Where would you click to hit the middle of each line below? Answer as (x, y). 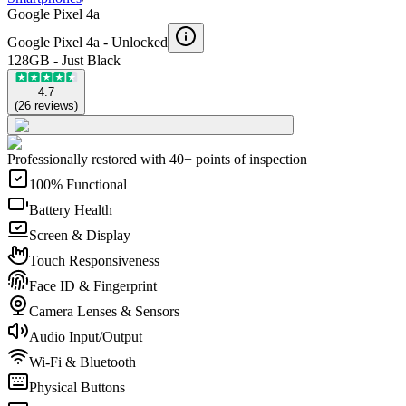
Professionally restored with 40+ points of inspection (157, 159)
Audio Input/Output (86, 336)
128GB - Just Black (64, 60)
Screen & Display (80, 235)
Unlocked (140, 42)
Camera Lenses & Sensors (104, 311)
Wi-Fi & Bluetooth (82, 362)
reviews (54, 105)
